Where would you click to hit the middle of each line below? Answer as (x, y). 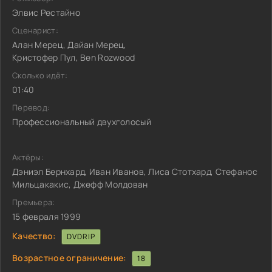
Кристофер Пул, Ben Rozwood (74, 57)
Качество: (34, 236)
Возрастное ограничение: (70, 257)
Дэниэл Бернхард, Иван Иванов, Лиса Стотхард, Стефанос (135, 172)
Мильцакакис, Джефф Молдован (80, 184)
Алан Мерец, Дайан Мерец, (70, 45)
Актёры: (28, 157)
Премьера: (34, 202)
